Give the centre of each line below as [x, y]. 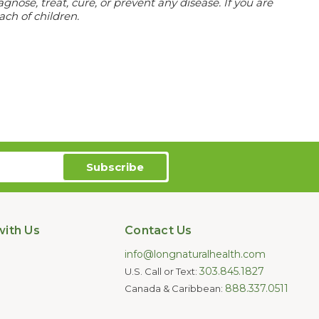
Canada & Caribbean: [175, 289]
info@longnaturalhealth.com [195, 255]
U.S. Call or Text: [162, 272]
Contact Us [158, 231]
